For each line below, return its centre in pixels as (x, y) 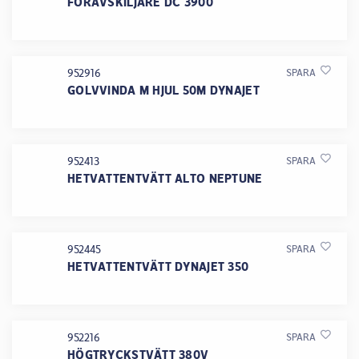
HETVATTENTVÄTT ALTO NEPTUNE (165, 178)
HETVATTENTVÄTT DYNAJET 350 (158, 266)
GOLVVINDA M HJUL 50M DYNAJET (163, 90)
